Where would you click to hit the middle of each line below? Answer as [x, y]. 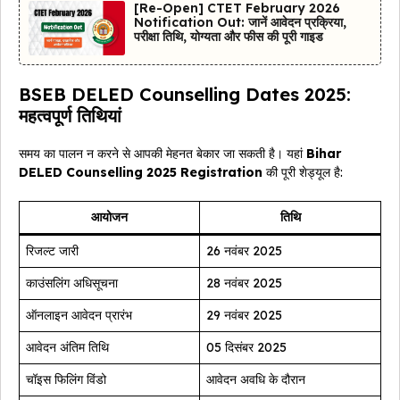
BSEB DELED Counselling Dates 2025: [185, 94]
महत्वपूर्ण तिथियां [70, 115]
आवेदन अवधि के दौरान [256, 379]
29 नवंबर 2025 [244, 315]
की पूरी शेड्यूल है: [303, 172]
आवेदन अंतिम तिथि [67, 347]
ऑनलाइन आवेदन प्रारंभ [79, 315]
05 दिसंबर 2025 [246, 347]
